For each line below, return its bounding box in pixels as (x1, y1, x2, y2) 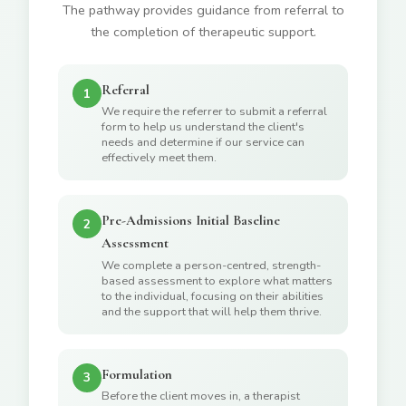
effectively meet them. (101, 150, 217, 167)
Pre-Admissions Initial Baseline (101, 212, 280, 229)
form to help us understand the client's (101, 119, 304, 136)
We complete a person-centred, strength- (101, 256, 321, 274)
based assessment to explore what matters (101, 272, 333, 289)
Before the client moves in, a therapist (101, 387, 300, 404)
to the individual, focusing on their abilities (101, 287, 324, 304)
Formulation (101, 365, 172, 382)
